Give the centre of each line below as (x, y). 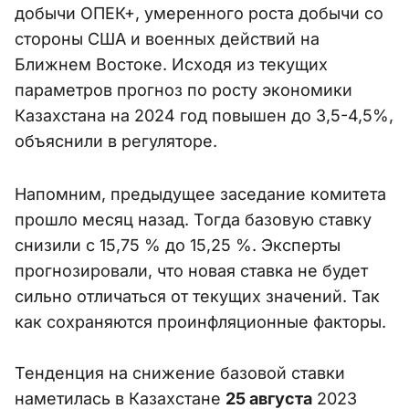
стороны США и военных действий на (167, 39)
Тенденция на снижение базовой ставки (180, 373)
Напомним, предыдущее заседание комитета (200, 194)
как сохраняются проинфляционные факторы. (200, 322)
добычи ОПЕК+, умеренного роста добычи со (199, 14)
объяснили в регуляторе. (116, 142)
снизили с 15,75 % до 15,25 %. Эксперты (178, 246)
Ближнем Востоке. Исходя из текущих (171, 65)
